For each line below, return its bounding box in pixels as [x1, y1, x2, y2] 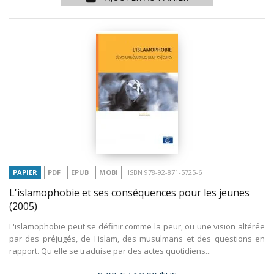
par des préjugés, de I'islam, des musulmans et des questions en [9, 232, 265, 244]
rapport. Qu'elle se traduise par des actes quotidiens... [9, 245, 211, 256]
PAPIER [13, 168, 37, 177]
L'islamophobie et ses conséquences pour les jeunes [9, 185, 250, 199]
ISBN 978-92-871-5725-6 [128, 168, 202, 177]
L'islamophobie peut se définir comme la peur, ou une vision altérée [9, 220, 265, 232]
